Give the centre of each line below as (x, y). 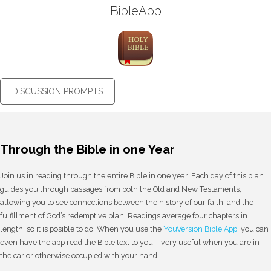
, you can (253, 229)
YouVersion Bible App (200, 229)
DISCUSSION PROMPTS (57, 91)
